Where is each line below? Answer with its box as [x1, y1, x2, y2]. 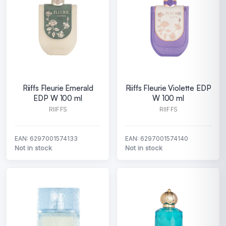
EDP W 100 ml [33, 93, 82, 103]
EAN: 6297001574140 [125, 135, 188, 142]
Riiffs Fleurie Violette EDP [125, 83, 211, 93]
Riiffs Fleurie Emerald [22, 83, 93, 93]
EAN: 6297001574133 [15, 135, 78, 142]
